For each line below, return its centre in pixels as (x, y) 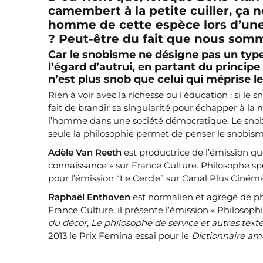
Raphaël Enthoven (89, 197)
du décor (68, 223)
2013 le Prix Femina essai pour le (120, 236)
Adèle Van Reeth (85, 153)
